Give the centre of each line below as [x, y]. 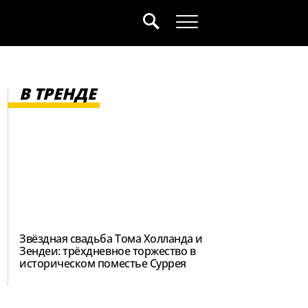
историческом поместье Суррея [103, 263]
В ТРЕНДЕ [58, 93]
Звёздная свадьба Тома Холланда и [111, 238]
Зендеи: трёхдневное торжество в [108, 251]
